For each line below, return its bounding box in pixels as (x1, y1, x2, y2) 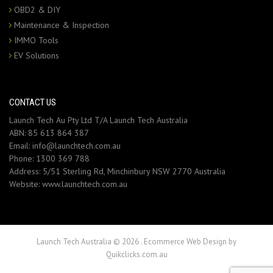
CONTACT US (9, 96, 56, 108)
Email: (9, 140, 32, 151)
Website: (9, 178, 42, 190)
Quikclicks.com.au (105, 249, 168, 260)
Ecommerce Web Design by (142, 236, 236, 247)
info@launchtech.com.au (32, 140, 121, 151)
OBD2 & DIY (14, 4, 60, 16)
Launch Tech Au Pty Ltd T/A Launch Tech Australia (9, 114, 188, 126)
